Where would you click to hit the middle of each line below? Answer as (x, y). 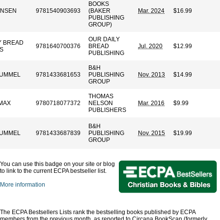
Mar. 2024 (151, 11)
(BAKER (99, 11)
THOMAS (101, 96)
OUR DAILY (104, 39)
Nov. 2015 (151, 133)
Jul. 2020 (150, 46)
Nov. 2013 (151, 75)
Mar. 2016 (151, 103)
